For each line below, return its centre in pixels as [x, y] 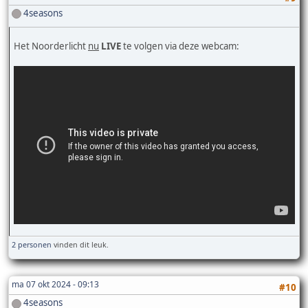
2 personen [32, 245]
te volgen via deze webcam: [180, 46]
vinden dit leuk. [80, 245]
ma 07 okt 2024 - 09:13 [55, 285]
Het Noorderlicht [51, 46]
